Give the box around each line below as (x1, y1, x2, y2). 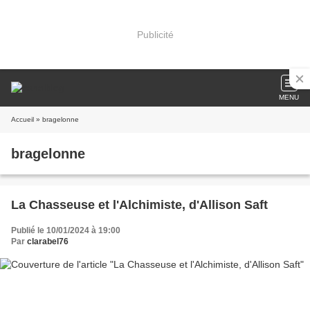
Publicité (136, 28, 174, 40)
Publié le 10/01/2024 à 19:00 (11, 226, 120, 235)
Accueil (11, 116, 34, 123)
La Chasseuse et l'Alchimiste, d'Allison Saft (11, 198, 268, 212)
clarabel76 (27, 237, 69, 246)
